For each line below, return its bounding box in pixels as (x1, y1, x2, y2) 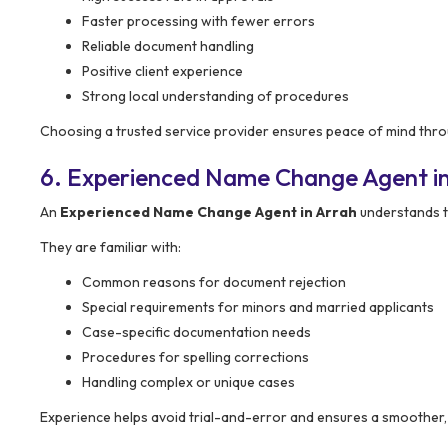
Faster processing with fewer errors (82, 11, 315, 30)
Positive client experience (82, 61, 243, 80)
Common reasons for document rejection (82, 272, 346, 291)
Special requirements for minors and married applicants (82, 297, 434, 316)
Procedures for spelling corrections (82, 347, 309, 366)
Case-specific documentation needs (82, 322, 311, 341)
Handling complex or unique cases (82, 372, 295, 391)
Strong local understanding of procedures (82, 86, 349, 105)
